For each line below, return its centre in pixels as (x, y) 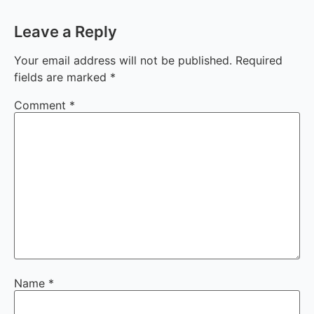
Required (259, 60)
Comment (42, 105)
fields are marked (62, 77)
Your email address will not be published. (123, 60)
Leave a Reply (66, 31)
